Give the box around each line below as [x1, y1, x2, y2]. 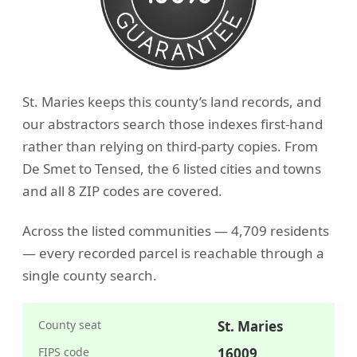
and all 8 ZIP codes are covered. [22, 181, 222, 200]
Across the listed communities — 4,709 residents [22, 222, 329, 241]
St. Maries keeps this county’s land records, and [22, 92, 321, 111]
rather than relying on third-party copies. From [22, 136, 318, 155]
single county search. [22, 266, 157, 285]
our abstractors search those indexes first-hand [22, 114, 323, 133]
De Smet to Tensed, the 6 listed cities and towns [22, 159, 321, 178]
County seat [38, 317, 101, 333]
